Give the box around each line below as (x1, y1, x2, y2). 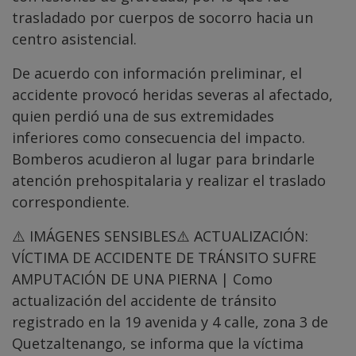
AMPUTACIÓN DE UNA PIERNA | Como (12, 269, 273, 288)
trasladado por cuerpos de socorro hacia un (12, 7, 313, 27)
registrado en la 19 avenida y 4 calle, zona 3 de (12, 311, 328, 331)
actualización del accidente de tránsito (12, 290, 277, 310)
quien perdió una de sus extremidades (12, 106, 274, 126)
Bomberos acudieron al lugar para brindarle (12, 149, 315, 168)
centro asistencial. (12, 29, 137, 48)
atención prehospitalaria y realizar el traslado (12, 170, 326, 190)
